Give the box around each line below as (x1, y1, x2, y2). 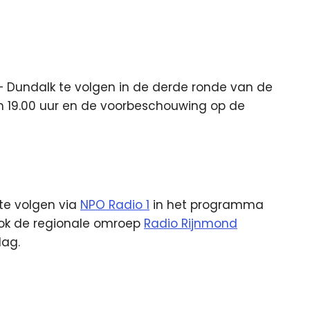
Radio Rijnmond (144, 215, 237, 232)
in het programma (149, 196, 264, 213)
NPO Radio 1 (80, 196, 149, 213)
